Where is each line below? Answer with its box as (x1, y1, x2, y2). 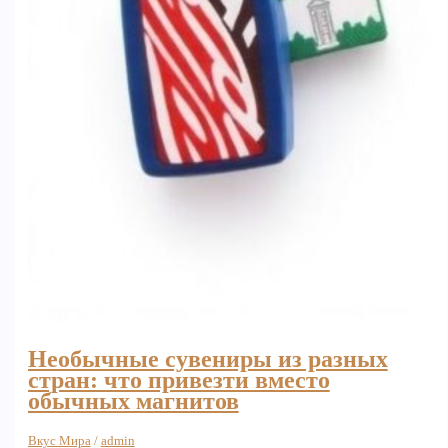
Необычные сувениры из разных (27, 346, 388, 373)
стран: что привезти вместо (27, 367, 330, 394)
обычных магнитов (27, 388, 239, 415)
